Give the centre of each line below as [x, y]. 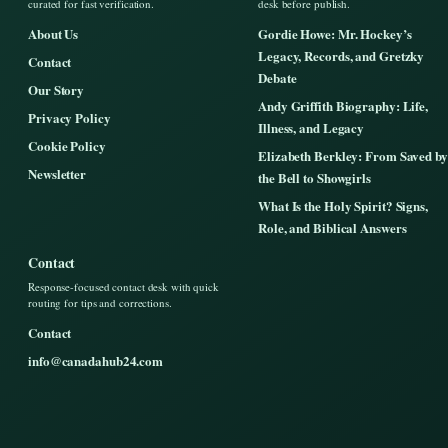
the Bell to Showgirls [314, 177]
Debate [277, 77]
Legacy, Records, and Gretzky [341, 55]
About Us [53, 33]
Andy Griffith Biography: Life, [343, 105]
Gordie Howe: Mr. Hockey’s [335, 33]
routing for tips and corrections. [100, 302]
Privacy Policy [69, 117]
